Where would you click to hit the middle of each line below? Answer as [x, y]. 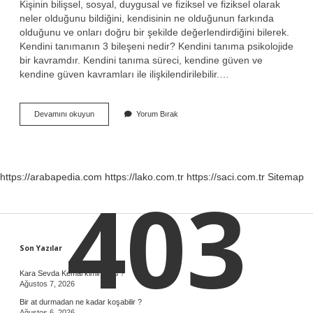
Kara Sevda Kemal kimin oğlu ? [72, 273]
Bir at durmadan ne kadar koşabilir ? [81, 301]
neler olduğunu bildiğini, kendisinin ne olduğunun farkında [147, 18]
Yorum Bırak [157, 114]
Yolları [104, 145]
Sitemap [286, 177]
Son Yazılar [41, 248]
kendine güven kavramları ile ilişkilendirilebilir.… [124, 74]
